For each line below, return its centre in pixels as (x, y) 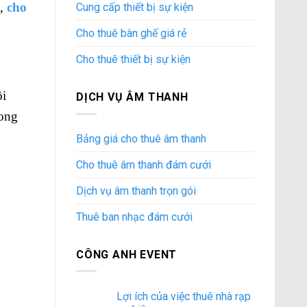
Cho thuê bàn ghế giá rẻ (131, 34)
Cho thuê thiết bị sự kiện (133, 60)
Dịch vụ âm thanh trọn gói (136, 191)
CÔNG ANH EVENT (127, 254)
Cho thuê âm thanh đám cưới (144, 164)
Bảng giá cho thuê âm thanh (141, 138)
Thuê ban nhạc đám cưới (134, 217)
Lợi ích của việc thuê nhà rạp (184, 297)
